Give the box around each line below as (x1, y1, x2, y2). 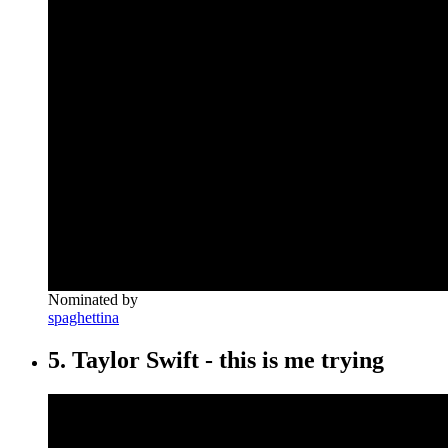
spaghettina (48, 309, 119, 327)
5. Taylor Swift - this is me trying (48, 347, 384, 374)
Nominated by (48, 291, 138, 309)
